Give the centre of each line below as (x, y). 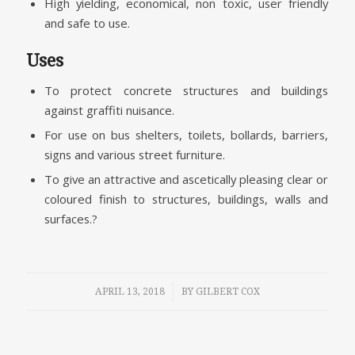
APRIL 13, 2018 (130, 291)
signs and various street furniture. (134, 154)
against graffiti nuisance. (109, 110)
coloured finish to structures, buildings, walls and (186, 198)
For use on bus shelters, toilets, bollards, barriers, (186, 134)
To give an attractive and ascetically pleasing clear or (186, 179)
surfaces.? (71, 218)
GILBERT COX (227, 291)
